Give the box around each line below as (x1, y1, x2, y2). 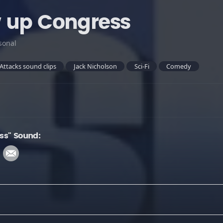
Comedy (166, 61, 192, 71)
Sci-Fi (134, 61, 149, 71)
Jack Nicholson (73, 61, 117, 71)
